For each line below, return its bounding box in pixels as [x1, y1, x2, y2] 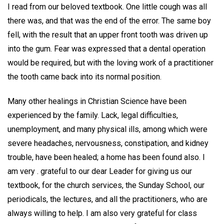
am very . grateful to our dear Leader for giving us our [7, 166, 192, 176]
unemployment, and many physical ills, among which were [7, 124, 207, 134]
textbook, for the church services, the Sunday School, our [7, 180, 204, 190]
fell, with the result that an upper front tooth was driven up [7, 29, 208, 39]
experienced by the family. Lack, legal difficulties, [7, 110, 178, 120]
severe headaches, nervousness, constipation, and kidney [7, 138, 208, 148]
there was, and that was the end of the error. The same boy [7, 15, 211, 25]
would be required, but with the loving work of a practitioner [7, 57, 213, 67]
